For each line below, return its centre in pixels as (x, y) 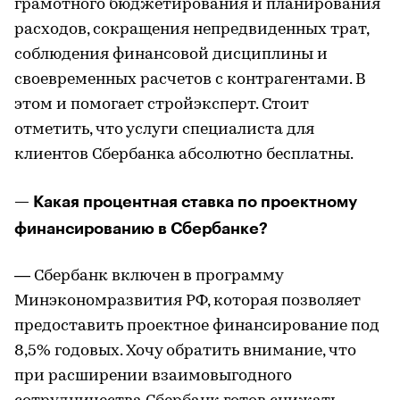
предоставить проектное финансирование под (197, 326)
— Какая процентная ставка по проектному (186, 202)
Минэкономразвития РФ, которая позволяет (187, 301)
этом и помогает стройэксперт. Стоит (162, 105)
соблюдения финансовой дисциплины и (171, 55)
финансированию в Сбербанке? (141, 229)
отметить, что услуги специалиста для (164, 130)
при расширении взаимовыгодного (153, 376)
